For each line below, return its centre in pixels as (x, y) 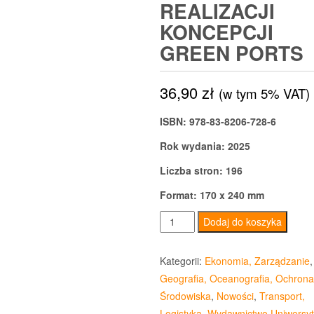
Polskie (176, 237)
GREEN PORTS (231, 53)
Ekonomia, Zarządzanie (257, 261)
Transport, (282, 296)
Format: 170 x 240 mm (212, 195)
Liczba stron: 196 (201, 171)
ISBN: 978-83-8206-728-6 (218, 122)
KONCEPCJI (216, 32)
